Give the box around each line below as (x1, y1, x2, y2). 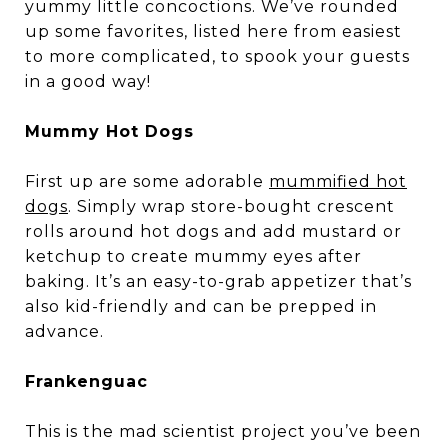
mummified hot (269, 172, 407, 191)
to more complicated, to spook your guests (25, 47, 410, 66)
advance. (25, 322, 104, 341)
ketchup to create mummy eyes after (25, 247, 362, 266)
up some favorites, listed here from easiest (25, 22, 402, 41)
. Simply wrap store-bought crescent (68, 197, 395, 216)
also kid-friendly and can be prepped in (25, 297, 377, 316)
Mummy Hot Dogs (25, 122, 194, 141)
